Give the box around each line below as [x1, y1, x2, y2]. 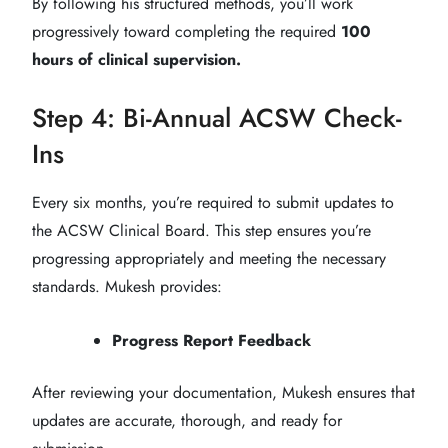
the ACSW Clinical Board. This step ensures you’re [32, 218, 371, 242]
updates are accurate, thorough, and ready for [32, 408, 342, 432]
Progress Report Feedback [112, 328, 311, 352]
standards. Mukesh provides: [32, 274, 222, 298]
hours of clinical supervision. [32, 47, 241, 71]
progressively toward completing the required [32, 19, 341, 43]
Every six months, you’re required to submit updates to [32, 190, 394, 214]
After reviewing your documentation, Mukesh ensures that [32, 380, 415, 404]
